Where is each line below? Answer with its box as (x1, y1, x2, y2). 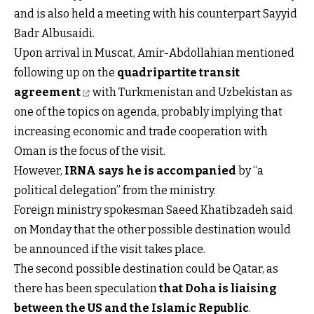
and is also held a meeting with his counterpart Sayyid (14, 6, 297, 20)
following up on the (14, 65, 117, 79)
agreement (14, 85, 81, 99)
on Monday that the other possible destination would (14, 222, 291, 236)
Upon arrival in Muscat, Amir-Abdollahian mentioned (14, 46, 294, 60)
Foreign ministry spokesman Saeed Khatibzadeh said (14, 203, 293, 217)
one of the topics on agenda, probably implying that (14, 104, 282, 118)
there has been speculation (14, 281, 159, 295)
